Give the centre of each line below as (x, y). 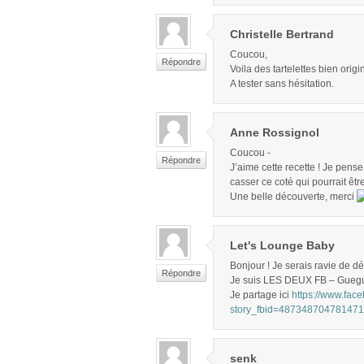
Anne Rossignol (275, 133)
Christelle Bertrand (282, 35)
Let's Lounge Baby (282, 246)
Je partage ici (261, 295)
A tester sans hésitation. (282, 84)
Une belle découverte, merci (293, 197)
